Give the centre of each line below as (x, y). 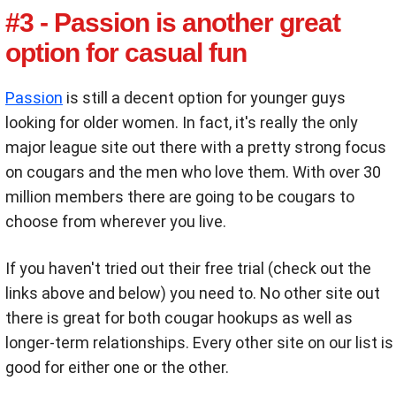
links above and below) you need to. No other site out (193, 293)
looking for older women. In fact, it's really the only (182, 123)
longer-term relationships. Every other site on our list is (199, 343)
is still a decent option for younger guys (204, 98)
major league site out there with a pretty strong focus (196, 148)
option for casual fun (126, 53)
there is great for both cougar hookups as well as (179, 318)
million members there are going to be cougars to (180, 197)
